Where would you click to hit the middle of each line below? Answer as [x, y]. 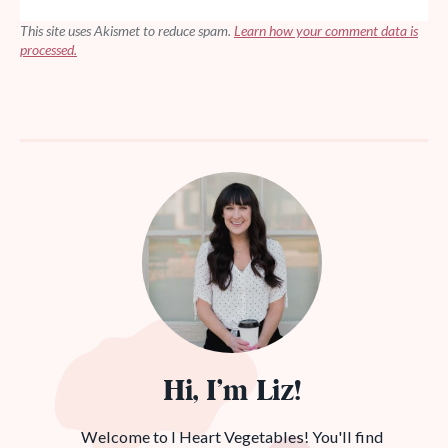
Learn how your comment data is [326, 31]
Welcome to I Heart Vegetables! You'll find [231, 436]
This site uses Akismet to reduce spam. [127, 31]
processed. [48, 50]
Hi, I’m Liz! [231, 392]
